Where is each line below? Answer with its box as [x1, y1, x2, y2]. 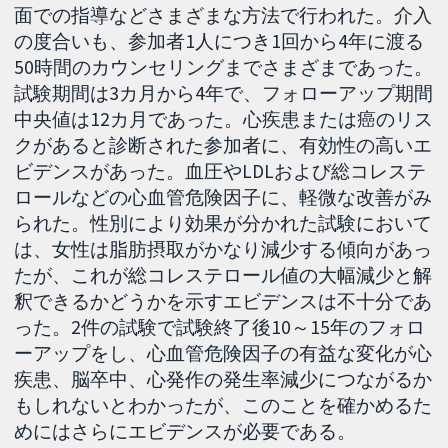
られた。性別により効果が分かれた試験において [14, 210, 433, 235]
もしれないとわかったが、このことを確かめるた [14, 392, 433, 417]
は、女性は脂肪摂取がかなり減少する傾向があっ [14, 236, 433, 261]
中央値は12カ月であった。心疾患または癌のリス [14, 106, 434, 131]
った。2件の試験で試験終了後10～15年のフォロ [14, 314, 426, 339]
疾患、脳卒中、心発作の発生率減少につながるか [14, 366, 433, 391]
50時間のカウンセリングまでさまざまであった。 [14, 54, 434, 79]
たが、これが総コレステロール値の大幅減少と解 [14, 262, 433, 287]
